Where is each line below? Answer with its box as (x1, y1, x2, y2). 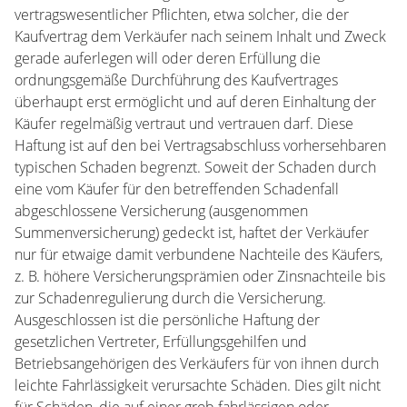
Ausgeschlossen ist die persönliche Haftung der (15, 310, 320, 330)
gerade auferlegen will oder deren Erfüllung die (15, 48, 321, 68)
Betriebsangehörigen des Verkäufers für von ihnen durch (15, 353, 379, 373)
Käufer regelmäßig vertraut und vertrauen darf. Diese (15, 114, 353, 134)
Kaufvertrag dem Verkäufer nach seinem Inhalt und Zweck (15, 26, 386, 46)
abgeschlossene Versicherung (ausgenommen (15, 201, 308, 221)
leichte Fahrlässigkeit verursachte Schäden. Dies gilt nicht (15, 375, 381, 395)
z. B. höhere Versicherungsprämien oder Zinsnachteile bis (15, 266, 385, 286)
